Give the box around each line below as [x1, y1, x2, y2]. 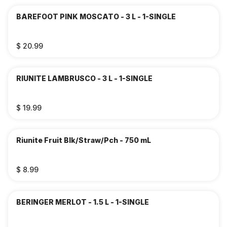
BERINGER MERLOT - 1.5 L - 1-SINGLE [16, 198, 149, 206]
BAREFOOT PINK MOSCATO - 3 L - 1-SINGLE [16, 12, 176, 21]
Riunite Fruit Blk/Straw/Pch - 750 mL [16, 136, 151, 144]
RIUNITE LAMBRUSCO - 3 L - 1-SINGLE [16, 74, 153, 83]
